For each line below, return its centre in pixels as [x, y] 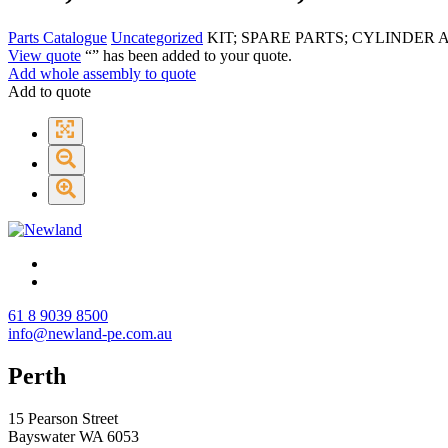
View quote [44, 55]
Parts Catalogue [57, 37]
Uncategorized [157, 37]
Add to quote [49, 91]
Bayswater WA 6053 [73, 436]
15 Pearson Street [63, 418]
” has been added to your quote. [192, 55]
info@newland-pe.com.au [90, 333]
